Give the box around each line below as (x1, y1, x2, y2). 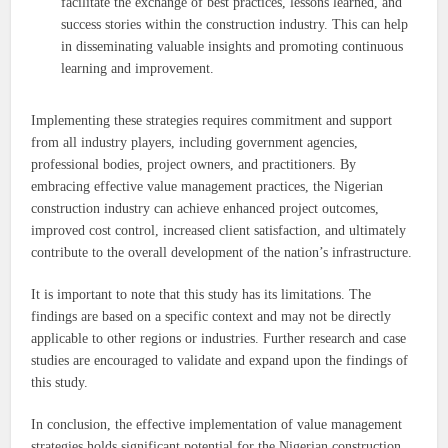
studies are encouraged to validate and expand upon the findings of (31, 353, 409, 369)
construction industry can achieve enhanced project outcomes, (31, 201, 380, 217)
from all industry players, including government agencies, (31, 135, 359, 151)
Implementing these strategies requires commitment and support (31, 113, 393, 129)
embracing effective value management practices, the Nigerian (31, 179, 384, 195)
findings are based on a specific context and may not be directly (31, 309, 392, 325)
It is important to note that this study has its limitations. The (31, 287, 372, 303)
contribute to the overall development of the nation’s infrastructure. (31, 245, 413, 261)
